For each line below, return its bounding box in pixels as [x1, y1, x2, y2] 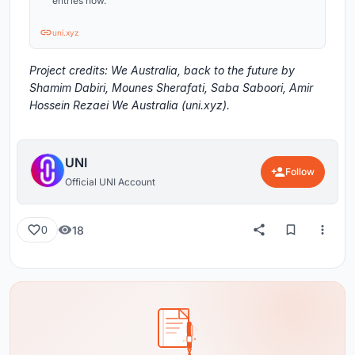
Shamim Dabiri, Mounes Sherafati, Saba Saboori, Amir [29, 81, 313, 95]
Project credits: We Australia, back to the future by [29, 63, 295, 78]
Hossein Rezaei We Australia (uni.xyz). [29, 98, 230, 113]
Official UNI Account [65, 176, 155, 189]
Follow [285, 166, 315, 178]
